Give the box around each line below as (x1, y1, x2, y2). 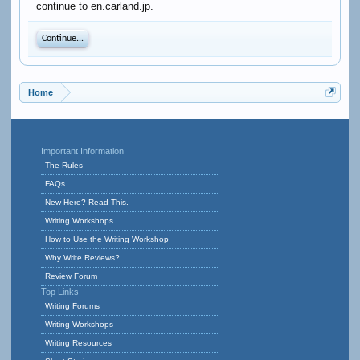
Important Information (40, 146, 124, 156)
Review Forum (44, 272, 97, 280)
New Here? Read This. (44, 198, 129, 207)
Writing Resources (44, 338, 112, 347)
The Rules (44, 161, 83, 170)
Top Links (40, 287, 79, 297)
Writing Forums (44, 301, 100, 310)
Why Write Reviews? (44, 253, 120, 262)
